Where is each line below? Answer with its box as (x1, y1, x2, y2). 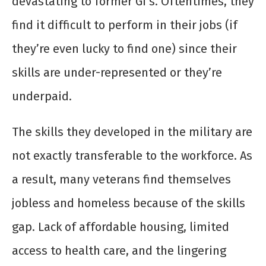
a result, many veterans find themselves (12, 172, 231, 187)
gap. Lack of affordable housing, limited (12, 220, 229, 235)
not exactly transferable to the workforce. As (12, 148, 252, 163)
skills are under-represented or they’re (12, 65, 222, 80)
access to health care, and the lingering (12, 243, 226, 258)
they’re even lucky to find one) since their (12, 42, 237, 56)
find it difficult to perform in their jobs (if (12, 18, 237, 33)
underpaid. (12, 89, 72, 104)
